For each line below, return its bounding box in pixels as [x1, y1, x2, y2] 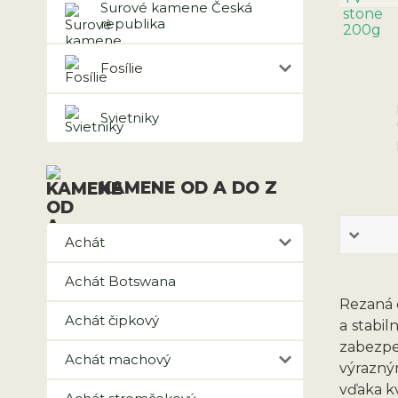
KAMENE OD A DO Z [99, 177, 277, 198]
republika [100, 15, 165, 32]
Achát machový [65, 351, 171, 368]
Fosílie [100, 60, 143, 76]
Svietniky [100, 109, 159, 126]
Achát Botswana [65, 273, 176, 290]
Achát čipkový [65, 312, 159, 329]
